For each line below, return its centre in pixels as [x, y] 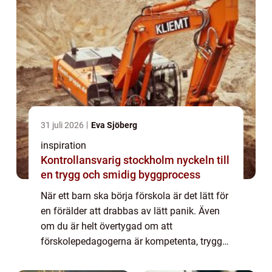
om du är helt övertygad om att [107, 226]
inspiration [63, 145]
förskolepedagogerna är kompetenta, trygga [134, 241]
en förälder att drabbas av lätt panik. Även [130, 211]
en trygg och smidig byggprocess [121, 174]
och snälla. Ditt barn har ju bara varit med [129, 256]
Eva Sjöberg [114, 125]
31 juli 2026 [63, 125]
